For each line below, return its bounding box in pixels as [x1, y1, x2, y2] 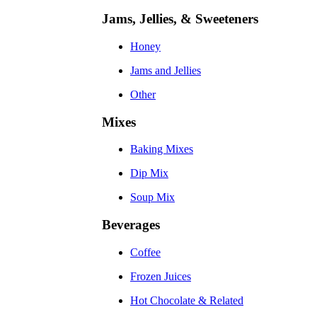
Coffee [130, 246, 161, 258]
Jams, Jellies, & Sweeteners [102, 11, 258, 27]
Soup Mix [130, 191, 175, 204]
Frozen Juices [130, 270, 191, 282]
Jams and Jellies [130, 64, 201, 76]
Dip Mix [130, 167, 168, 180]
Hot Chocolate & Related [130, 294, 243, 306]
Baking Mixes [130, 143, 193, 156]
